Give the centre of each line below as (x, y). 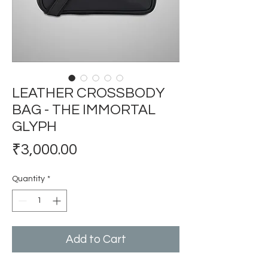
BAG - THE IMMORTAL (84, 110)
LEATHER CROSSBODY (88, 93)
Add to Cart (96, 239)
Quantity (28, 179)
